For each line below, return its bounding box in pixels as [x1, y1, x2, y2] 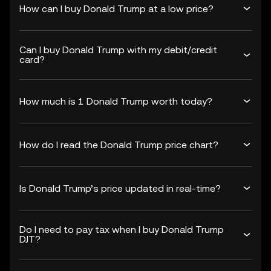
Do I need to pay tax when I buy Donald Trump [19, 224, 224, 235]
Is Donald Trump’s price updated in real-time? [19, 182, 221, 194]
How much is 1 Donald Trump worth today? [19, 95, 212, 107]
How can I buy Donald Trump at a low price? [19, 2, 214, 15]
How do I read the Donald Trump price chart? [19, 139, 218, 151]
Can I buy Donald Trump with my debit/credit [19, 44, 217, 56]
